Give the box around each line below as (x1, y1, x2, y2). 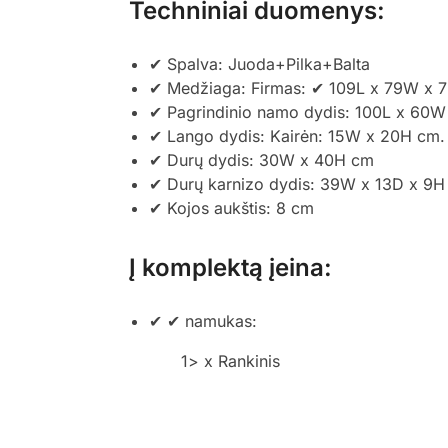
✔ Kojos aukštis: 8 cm (148, 198, 314, 219)
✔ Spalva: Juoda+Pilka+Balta (148, 54, 370, 75)
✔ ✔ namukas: (148, 311, 257, 332)
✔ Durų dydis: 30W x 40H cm (148, 150, 374, 171)
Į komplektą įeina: (128, 253, 332, 283)
